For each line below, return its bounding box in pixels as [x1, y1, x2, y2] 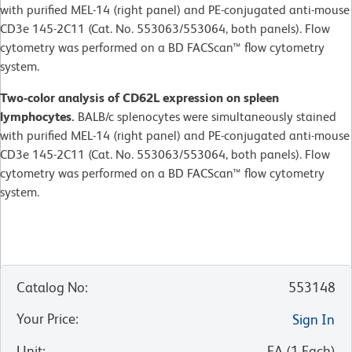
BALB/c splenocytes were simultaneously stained [78, 108, 336, 124]
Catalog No [16, 278, 85, 295]
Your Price [16, 310, 75, 327]
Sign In [292, 310, 335, 328]
